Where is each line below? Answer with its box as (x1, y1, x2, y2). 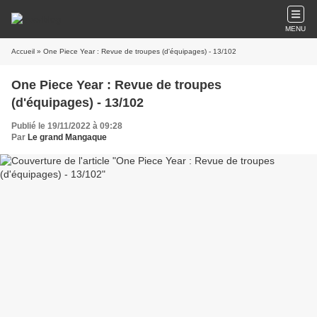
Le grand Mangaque (28, 132, 107, 142)
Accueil (11, 47, 35, 55)
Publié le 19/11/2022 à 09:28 (11, 121, 122, 131)
